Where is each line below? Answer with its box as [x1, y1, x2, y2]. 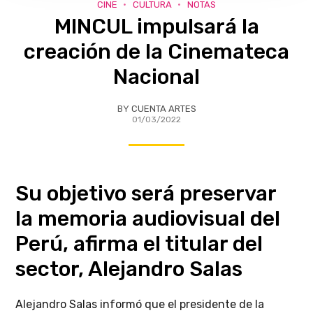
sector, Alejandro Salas [15, 256, 243, 282]
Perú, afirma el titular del [15, 231, 263, 257]
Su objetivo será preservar [15, 181, 277, 207]
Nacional [113, 64, 200, 90]
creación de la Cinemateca [24, 39, 289, 65]
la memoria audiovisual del [15, 206, 281, 232]
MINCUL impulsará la [54, 14, 259, 40]
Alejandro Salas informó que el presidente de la [15, 298, 265, 312]
